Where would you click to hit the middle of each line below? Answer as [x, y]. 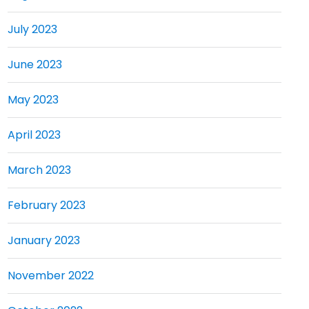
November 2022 [50, 276]
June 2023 [34, 64]
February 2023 [46, 205]
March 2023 [39, 170]
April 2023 [34, 135]
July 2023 [32, 29]
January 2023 [43, 240]
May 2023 [33, 100]
